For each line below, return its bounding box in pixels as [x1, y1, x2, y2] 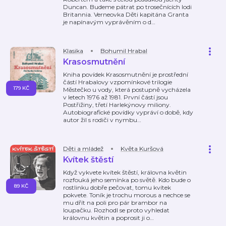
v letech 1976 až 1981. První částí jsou [63, 93, 168, 101]
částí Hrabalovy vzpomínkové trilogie [63, 78, 172, 86]
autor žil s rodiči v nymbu [63, 116, 137, 124]
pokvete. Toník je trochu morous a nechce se [63, 191, 190, 199]
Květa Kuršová [121, 145, 163, 152]
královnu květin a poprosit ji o [63, 214, 150, 221]
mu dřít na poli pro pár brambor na [63, 199, 167, 206]
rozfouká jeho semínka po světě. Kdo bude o [63, 176, 191, 184]
